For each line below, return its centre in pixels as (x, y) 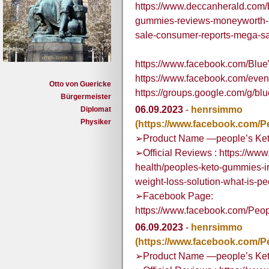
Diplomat (96, 109)
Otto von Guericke (80, 84)
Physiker (96, 122)
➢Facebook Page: (174, 196)
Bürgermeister (86, 97)
